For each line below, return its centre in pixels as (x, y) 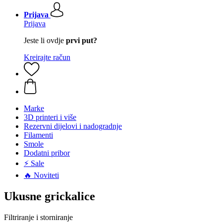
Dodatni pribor (47, 153)
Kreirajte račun (47, 57)
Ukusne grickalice (50, 196)
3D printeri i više (50, 117)
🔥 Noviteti (41, 175)
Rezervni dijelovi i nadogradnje (73, 126)
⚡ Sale (34, 163)
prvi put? (82, 40)
